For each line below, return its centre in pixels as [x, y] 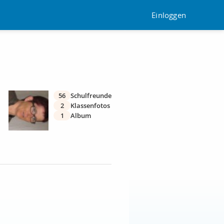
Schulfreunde [91, 95]
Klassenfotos [90, 105]
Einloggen [169, 15]
